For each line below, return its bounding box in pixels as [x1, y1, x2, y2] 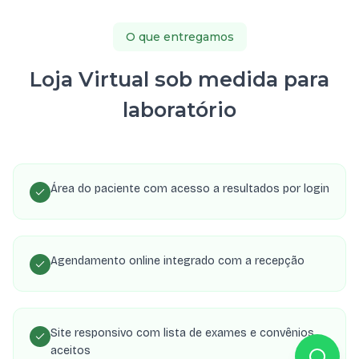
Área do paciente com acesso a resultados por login [50, 181, 329, 196]
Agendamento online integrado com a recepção [50, 253, 305, 268]
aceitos [50, 343, 91, 357]
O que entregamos [125, 29, 234, 44]
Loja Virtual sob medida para [30, 66, 329, 91]
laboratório [123, 96, 236, 122]
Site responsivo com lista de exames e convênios [50, 325, 314, 340]
